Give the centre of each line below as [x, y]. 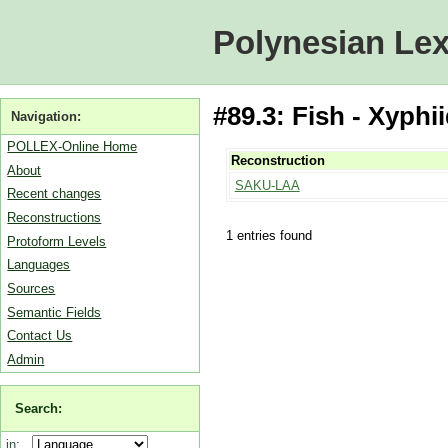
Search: [39, 408]
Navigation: [46, 116]
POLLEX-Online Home [72, 146]
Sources [31, 288]
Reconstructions [54, 217]
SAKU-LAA [267, 186]
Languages [39, 265]
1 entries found [268, 235]
